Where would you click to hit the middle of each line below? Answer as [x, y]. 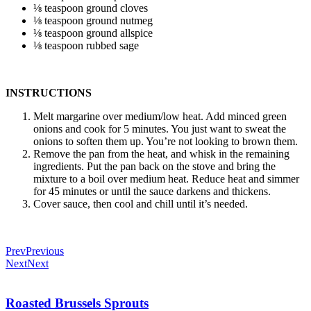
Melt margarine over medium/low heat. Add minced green [160, 117]
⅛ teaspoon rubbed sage [86, 46]
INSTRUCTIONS [49, 93]
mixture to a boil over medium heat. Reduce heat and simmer [166, 179]
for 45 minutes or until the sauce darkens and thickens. [152, 192]
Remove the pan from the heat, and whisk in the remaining [161, 154]
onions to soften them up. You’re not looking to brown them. [166, 142]
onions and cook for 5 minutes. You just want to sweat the [160, 129]
